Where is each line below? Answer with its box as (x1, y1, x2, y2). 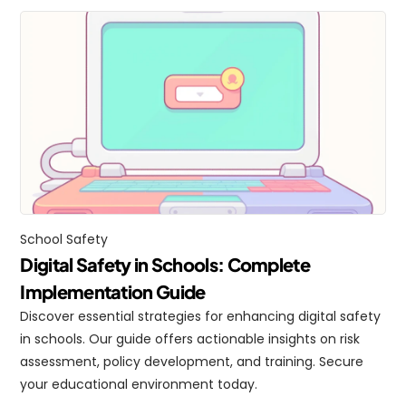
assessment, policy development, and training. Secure (20, 353, 364, 371)
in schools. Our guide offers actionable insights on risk (20, 330, 361, 348)
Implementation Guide (20, 280, 206, 303)
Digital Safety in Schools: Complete (20, 253, 310, 275)
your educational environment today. (20, 375, 258, 393)
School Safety (20, 230, 109, 248)
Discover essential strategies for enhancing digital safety (20, 307, 382, 325)
